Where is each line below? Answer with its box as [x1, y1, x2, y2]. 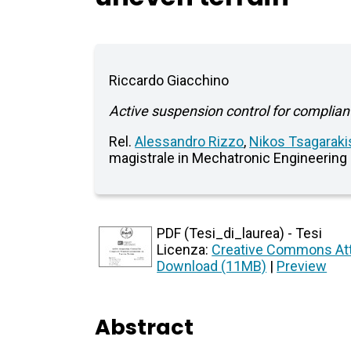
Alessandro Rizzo [135, 133, 244, 150]
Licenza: [157, 241, 212, 259]
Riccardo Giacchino [109, 72, 230, 89]
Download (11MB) [157, 258, 267, 275]
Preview [277, 258, 327, 275]
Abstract [95, 313, 194, 342]
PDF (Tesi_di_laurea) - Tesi [157, 225, 323, 242]
